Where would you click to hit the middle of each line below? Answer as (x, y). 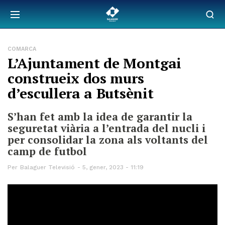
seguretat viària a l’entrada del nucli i (106, 128)
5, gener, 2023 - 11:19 (113, 167)
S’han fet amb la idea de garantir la (100, 117)
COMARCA (22, 49)
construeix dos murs (76, 78)
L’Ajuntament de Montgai (95, 63)
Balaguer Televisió (47, 167)
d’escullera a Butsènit (81, 93)
